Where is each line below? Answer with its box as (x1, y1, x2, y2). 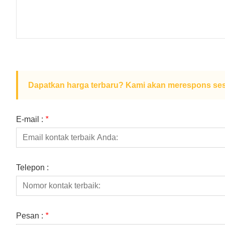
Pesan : (16, 211, 45, 220)
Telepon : (16, 163, 49, 172)
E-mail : (16, 115, 45, 124)
